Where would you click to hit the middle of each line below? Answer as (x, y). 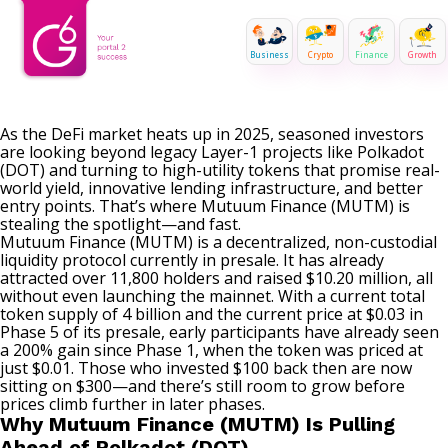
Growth (422, 55)
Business (269, 55)
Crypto (320, 55)
